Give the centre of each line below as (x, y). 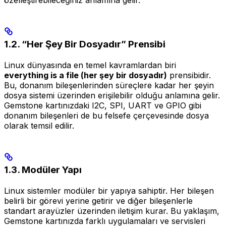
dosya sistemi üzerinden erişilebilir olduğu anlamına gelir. (112, 95)
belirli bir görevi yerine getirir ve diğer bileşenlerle (98, 201)
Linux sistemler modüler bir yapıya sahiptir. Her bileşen (109, 190)
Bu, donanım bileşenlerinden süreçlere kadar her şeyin (109, 85)
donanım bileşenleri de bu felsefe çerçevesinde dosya (106, 115)
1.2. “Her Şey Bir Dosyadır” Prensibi (85, 44)
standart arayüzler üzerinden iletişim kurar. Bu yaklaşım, (112, 211)
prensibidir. (189, 75)
